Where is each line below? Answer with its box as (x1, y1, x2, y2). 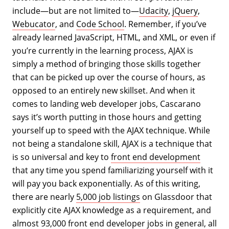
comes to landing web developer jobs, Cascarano (12, 98, 201, 109)
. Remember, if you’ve (124, 18, 207, 30)
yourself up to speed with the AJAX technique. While (12, 125, 210, 136)
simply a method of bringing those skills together (12, 58, 201, 70)
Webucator (12, 18, 55, 30)
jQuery (172, 5, 198, 16)
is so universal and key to (12, 151, 111, 163)
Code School (76, 18, 124, 30)
